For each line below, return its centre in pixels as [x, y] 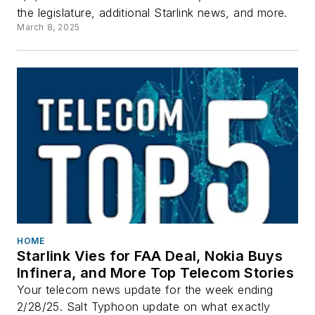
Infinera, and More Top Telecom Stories [156, 273]
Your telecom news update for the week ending [145, 290]
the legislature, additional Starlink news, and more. [152, 12]
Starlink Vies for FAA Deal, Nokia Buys [150, 256]
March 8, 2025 [49, 27]
